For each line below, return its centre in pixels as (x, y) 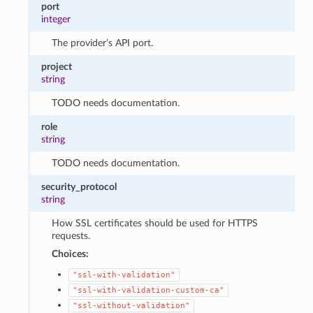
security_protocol (79, 187)
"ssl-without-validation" (131, 305)
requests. (71, 235)
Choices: (70, 254)
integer (56, 19)
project (57, 66)
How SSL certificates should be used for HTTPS (154, 223)
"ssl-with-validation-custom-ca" (148, 290)
